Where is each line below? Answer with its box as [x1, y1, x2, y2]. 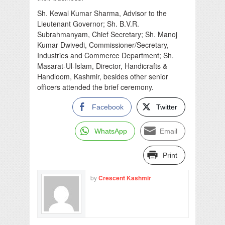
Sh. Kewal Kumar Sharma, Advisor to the [37, 8, 167, 18]
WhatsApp [94, 127, 127, 135]
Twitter [156, 102, 177, 111]
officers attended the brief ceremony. [37, 81, 154, 92]
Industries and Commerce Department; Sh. [37, 50, 174, 60]
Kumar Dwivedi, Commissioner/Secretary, [37, 39, 169, 50]
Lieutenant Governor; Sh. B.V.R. [37, 18, 139, 29]
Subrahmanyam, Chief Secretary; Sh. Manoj [37, 29, 177, 39]
